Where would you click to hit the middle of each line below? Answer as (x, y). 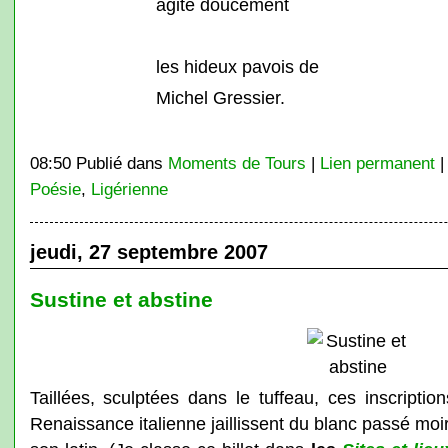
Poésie (55, 189)
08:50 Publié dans (98, 163)
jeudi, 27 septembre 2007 (148, 252)
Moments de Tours (236, 163)
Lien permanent (377, 163)
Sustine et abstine (121, 299)
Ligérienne (129, 189)
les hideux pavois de (237, 66)
